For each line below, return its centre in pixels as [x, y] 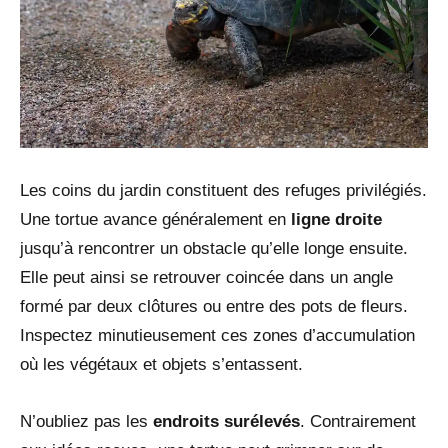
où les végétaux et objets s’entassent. [161, 364]
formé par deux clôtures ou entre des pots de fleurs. [214, 306]
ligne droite [334, 219]
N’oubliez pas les [86, 421]
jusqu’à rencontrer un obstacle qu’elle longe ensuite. [214, 248]
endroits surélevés [226, 421]
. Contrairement [358, 421]
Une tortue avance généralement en [153, 219]
